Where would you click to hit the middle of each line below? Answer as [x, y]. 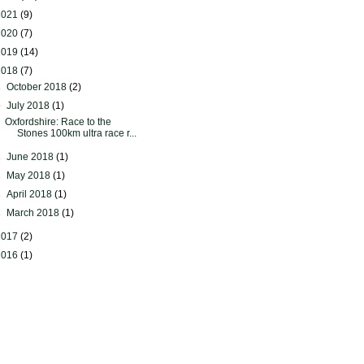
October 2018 [38, 87]
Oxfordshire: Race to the [58, 122]
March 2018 [35, 213]
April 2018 [31, 194]
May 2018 [30, 175]
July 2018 [30, 106]
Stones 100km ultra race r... [76, 133]
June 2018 [32, 157]
